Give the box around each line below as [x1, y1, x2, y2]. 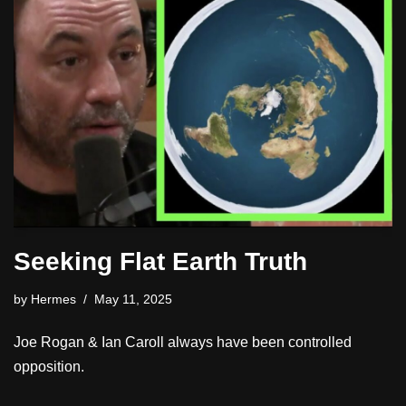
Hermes [31, 292, 76, 307]
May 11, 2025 [94, 292, 172, 307]
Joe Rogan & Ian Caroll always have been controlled [14, 334, 352, 351]
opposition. [14, 359, 84, 375]
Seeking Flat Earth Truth [14, 247, 307, 276]
